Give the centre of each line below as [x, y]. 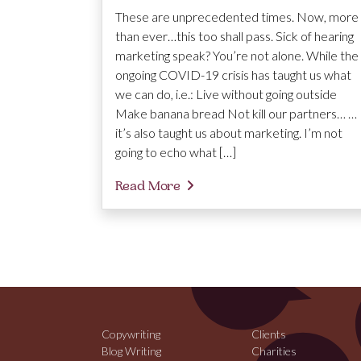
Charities [274, 351]
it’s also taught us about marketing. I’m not [229, 133]
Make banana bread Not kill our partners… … [236, 114]
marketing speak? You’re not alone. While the [237, 56]
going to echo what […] [176, 152]
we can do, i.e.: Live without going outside [226, 94]
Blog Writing [131, 351]
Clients [269, 334]
